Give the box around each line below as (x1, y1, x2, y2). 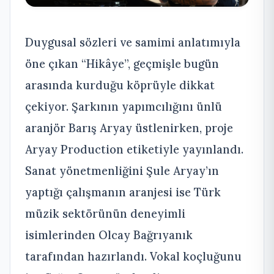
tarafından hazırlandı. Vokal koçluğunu (25, 248, 242, 264)
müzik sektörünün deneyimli (25, 206, 185, 221)
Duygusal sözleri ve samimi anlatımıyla (25, 34, 240, 50)
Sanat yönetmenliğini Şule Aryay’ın (25, 163, 219, 178)
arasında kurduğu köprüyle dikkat (25, 77, 215, 92)
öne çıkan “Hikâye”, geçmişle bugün (25, 56, 219, 71)
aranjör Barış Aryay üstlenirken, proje (25, 120, 233, 135)
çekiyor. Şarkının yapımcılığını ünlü (25, 98, 222, 114)
